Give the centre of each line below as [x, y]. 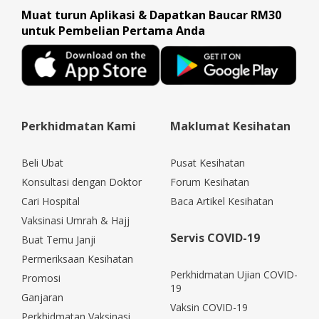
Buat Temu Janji [58, 240]
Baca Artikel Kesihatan [222, 202]
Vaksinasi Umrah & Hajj [75, 221]
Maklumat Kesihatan [230, 126]
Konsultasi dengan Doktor [82, 182]
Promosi [41, 278]
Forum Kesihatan [210, 182]
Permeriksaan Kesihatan [77, 259]
